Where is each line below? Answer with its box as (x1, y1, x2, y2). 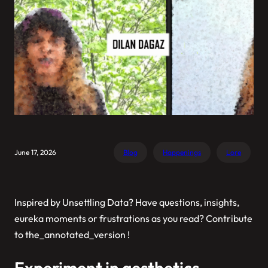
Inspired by (14, 196, 62, 209)
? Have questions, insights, (129, 196, 239, 209)
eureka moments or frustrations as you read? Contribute (14, 212, 252, 225)
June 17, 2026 (14, 148, 56, 157)
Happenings (163, 148, 201, 157)
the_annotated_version (25, 229, 126, 241)
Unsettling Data (62, 196, 129, 209)
